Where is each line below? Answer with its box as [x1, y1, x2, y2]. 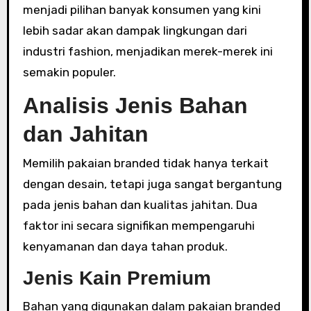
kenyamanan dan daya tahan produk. [22, 239, 228, 253]
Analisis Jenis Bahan [22, 92, 248, 118]
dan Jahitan [22, 121, 149, 146]
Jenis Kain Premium [22, 267, 211, 289]
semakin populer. [22, 65, 116, 79]
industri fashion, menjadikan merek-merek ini [22, 44, 273, 58]
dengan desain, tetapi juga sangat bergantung [22, 177, 282, 191]
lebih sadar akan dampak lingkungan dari [22, 23, 247, 37]
